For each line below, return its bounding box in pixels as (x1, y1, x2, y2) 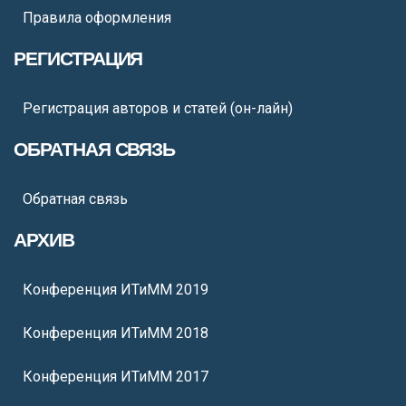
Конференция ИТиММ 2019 (23, 281, 208, 298)
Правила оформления (23, 9, 171, 26)
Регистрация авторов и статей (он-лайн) (23, 100, 293, 117)
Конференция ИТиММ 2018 (23, 324, 208, 342)
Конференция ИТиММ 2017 (23, 368, 208, 385)
